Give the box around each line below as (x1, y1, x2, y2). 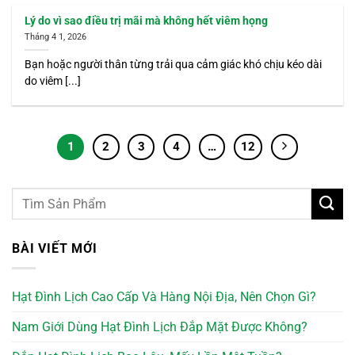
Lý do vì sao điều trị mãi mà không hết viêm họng (25, 14, 269, 28)
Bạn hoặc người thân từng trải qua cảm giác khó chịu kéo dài (25, 57, 323, 71)
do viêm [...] (25, 74, 82, 87)
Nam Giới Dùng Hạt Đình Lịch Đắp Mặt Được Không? (12, 319, 307, 334)
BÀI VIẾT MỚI (12, 241, 97, 257)
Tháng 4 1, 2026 (25, 31, 87, 42)
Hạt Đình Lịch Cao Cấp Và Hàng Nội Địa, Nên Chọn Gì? (12, 288, 316, 304)
